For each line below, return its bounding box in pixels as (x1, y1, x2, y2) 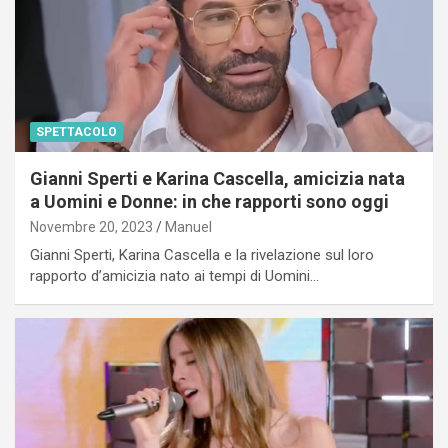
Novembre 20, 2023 (30, 218, 153, 235)
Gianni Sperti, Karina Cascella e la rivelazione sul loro (30, 245, 374, 264)
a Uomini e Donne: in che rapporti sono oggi (30, 190, 389, 212)
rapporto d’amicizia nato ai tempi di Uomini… (30, 266, 319, 285)
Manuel (165, 218, 212, 235)
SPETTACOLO (36, 124, 117, 139)
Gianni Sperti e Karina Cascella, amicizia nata (30, 167, 405, 189)
